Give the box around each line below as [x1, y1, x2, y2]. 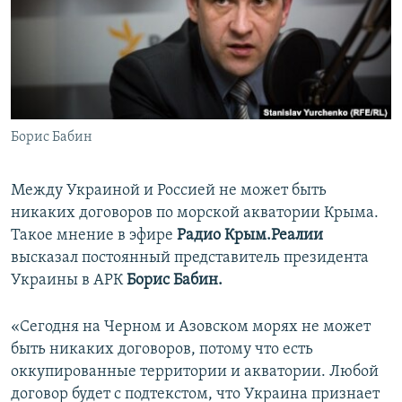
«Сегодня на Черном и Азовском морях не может [11, 319, 371, 336]
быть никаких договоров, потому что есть [11, 341, 313, 359]
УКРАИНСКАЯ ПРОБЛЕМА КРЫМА [32, 107, 202, 120]
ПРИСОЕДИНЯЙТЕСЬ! [16, 8, 129, 22]
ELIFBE [32, 74, 66, 88]
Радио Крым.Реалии [177, 227, 323, 245]
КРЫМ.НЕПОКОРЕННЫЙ [32, 42, 158, 56]
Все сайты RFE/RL [31, 128, 153, 146]
